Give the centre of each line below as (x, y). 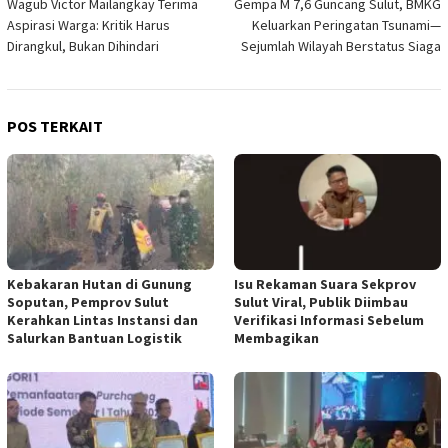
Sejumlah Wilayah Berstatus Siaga (341, 46)
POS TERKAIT (55, 126)
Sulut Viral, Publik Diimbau (321, 302)
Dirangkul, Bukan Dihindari (83, 46)
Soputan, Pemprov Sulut (88, 302)
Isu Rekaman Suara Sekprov (325, 284)
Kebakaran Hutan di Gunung (99, 284)
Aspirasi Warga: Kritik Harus (88, 25)
